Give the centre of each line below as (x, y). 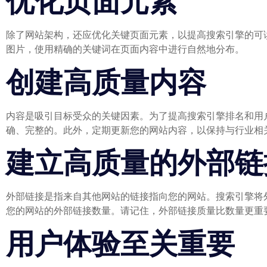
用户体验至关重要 (120, 243)
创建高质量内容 (106, 82)
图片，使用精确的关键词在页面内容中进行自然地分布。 (125, 49)
